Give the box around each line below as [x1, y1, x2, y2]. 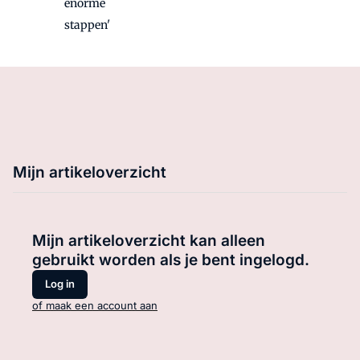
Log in [45, 277, 75, 291]
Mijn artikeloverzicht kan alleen [32, 231, 265, 250]
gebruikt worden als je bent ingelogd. [32, 250, 309, 269]
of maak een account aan [32, 298, 157, 312]
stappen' [64, 17, 110, 32]
